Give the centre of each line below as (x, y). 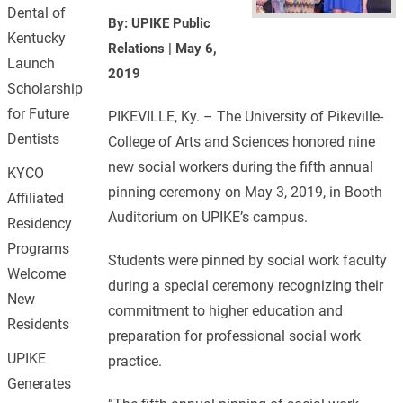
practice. (135, 361)
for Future (39, 114)
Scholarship (45, 89)
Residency (40, 224)
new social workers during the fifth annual (241, 167)
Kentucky (37, 38)
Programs (39, 249)
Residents (39, 324)
